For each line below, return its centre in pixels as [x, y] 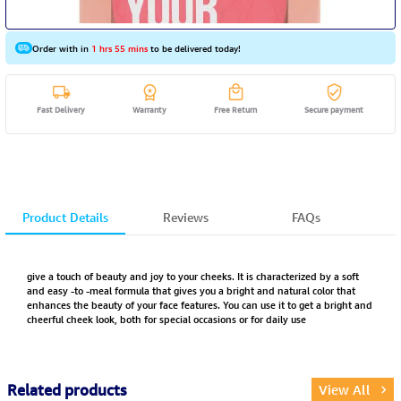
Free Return [236, 110]
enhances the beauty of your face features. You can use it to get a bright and [199, 304]
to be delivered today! [194, 48]
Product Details [65, 217]
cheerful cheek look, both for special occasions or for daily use [166, 319]
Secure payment [334, 110]
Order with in [61, 48]
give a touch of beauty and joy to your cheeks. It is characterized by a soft [192, 276]
